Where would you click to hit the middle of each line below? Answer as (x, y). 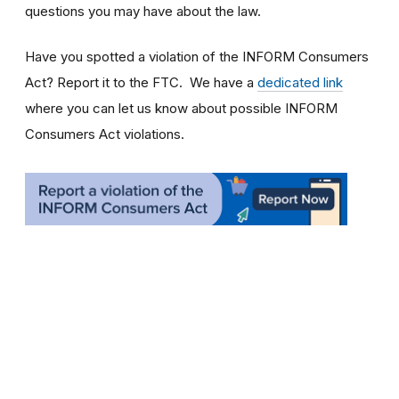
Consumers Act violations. (105, 134)
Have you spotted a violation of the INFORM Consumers (197, 56)
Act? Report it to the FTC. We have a (141, 82)
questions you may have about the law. (143, 11)
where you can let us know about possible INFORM (181, 108)
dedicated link (300, 82)
